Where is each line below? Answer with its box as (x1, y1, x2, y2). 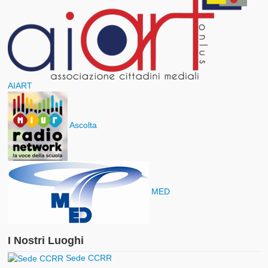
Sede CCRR (63, 252, 112, 263)
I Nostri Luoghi (8, 234, 84, 246)
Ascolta (68, 120, 98, 130)
